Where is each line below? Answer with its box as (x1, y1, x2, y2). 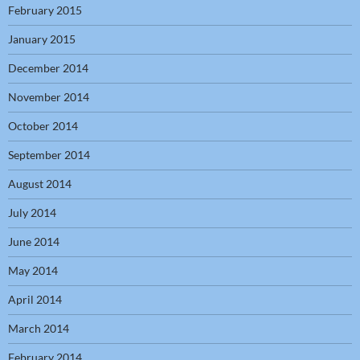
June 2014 (8, 235, 59, 249)
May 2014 (8, 264, 58, 278)
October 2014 (8, 119, 78, 133)
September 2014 (8, 148, 90, 162)
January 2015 (8, 32, 76, 47)
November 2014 (8, 90, 89, 104)
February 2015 (8, 3, 82, 18)
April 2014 (8, 292, 62, 307)
